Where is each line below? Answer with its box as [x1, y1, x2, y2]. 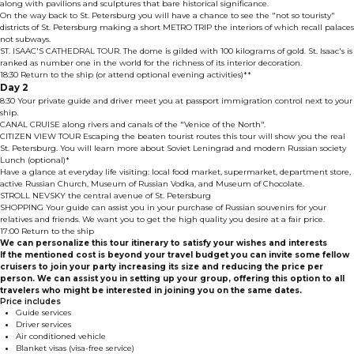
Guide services [16, 307, 71, 318]
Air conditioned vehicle [16, 330, 106, 341]
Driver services [16, 318, 71, 330]
